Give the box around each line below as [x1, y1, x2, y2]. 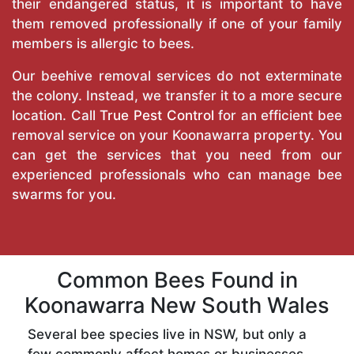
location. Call [12, 107, 100, 124]
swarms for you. [12, 186, 116, 203]
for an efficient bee [213, 107, 342, 124]
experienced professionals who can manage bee [12, 167, 342, 183]
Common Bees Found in [56, 267, 298, 294]
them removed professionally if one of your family [12, 16, 342, 32]
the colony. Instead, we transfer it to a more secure [12, 88, 342, 104]
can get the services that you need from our [12, 147, 342, 164]
